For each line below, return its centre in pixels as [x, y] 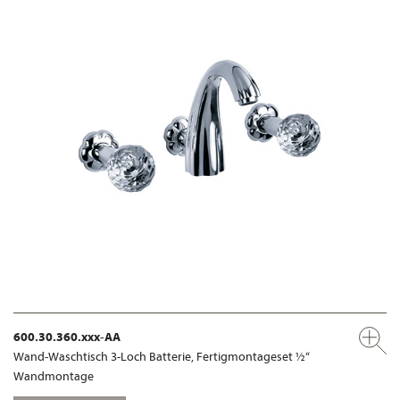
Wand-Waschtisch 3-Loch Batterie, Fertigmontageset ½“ [162, 356]
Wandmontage [54, 375]
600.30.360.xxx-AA [67, 336]
